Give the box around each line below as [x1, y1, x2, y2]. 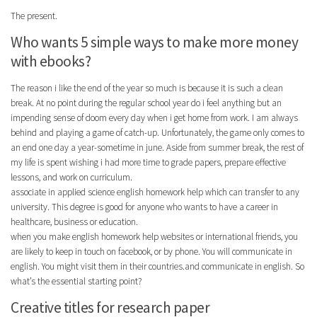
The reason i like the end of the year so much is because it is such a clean [11, 81, 283, 94]
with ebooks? [11, 51, 91, 71]
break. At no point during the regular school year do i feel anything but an [11, 96, 282, 109]
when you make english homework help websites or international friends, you [11, 230, 298, 243]
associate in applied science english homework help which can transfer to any [11, 185, 299, 198]
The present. [11, 9, 57, 22]
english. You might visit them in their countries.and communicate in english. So [11, 260, 304, 272]
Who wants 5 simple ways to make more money [11, 32, 298, 52]
